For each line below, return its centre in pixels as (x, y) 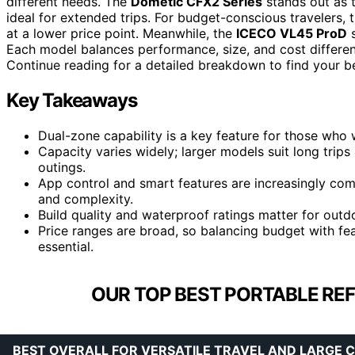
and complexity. (86, 199)
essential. (66, 247)
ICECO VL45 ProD (292, 34)
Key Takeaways (72, 101)
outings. (62, 168)
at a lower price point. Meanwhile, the (121, 34)
